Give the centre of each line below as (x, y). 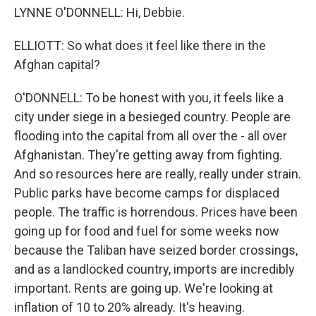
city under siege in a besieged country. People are (152, 117)
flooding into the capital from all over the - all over (151, 136)
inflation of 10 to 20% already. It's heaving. (129, 307)
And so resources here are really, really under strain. (158, 174)
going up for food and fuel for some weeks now (147, 231)
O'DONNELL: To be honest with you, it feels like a (149, 98)
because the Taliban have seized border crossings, (156, 250)
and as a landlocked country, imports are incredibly (154, 269)
